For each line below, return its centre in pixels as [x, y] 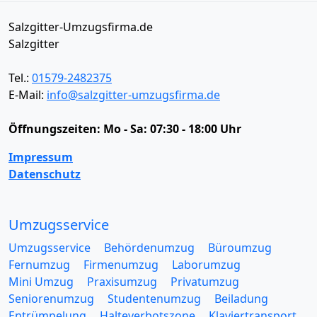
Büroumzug [240, 247]
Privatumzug [205, 281]
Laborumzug [206, 264]
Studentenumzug [154, 298]
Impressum [41, 157]
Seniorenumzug [51, 298]
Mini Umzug [41, 281]
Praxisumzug [122, 281]
